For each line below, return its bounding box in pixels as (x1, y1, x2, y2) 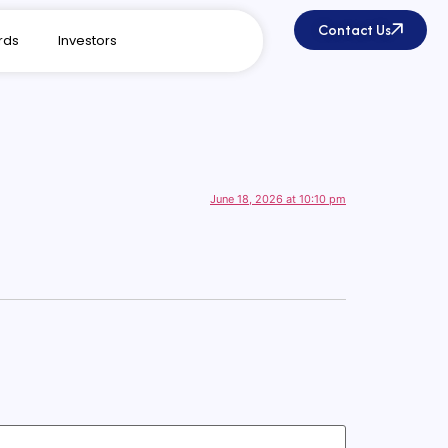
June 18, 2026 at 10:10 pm (210, 192, 346, 207)
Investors (57, 31, 117, 50)
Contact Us (318, 19, 392, 40)
